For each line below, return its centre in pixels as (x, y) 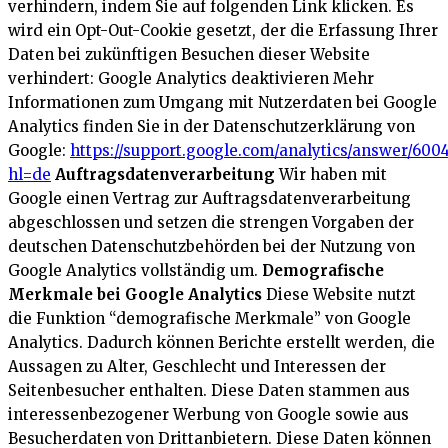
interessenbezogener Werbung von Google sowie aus (208, 415)
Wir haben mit (331, 175)
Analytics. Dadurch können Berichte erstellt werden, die (221, 343)
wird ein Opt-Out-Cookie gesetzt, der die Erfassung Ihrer (223, 31)
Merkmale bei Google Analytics (135, 295)
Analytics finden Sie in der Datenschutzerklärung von (211, 127)
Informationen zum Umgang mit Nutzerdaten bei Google (222, 103)
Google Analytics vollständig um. (135, 271)
